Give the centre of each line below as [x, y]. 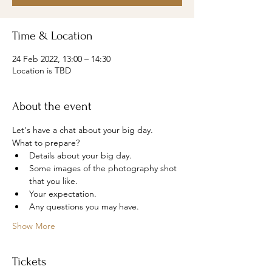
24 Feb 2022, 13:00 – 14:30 [61, 59]
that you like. [53, 181]
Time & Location [53, 36]
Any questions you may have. [84, 206]
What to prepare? [46, 143]
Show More [34, 226]
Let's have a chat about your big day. [83, 130]
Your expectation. [63, 194]
